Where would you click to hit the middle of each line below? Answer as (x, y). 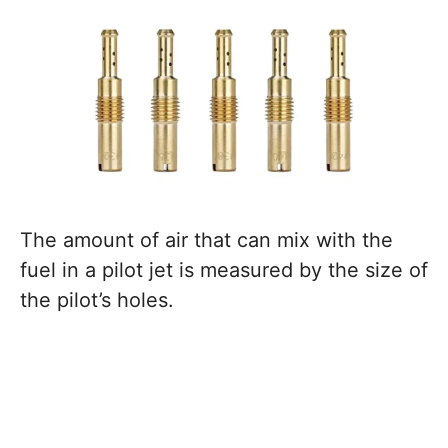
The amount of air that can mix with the (206, 239)
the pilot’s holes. (97, 299)
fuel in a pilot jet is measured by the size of (224, 269)
